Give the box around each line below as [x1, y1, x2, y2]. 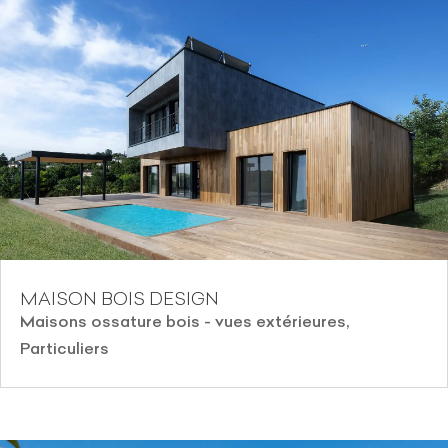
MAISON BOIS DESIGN [20, 287, 219, 311]
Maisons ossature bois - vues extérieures [20, 311, 346, 332]
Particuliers [20, 338, 109, 359]
